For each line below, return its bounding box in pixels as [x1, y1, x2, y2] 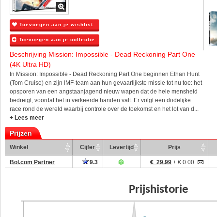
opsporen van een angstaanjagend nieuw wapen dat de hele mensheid [10, 88, 198, 95]
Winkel [10, 144, 28, 151]
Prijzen [10, 129, 32, 138]
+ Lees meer [10, 114, 44, 122]
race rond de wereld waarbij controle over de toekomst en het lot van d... [10, 106, 199, 113]
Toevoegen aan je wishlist [17, 22, 93, 28]
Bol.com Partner [10, 159, 55, 166]
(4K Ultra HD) [10, 61, 51, 69]
